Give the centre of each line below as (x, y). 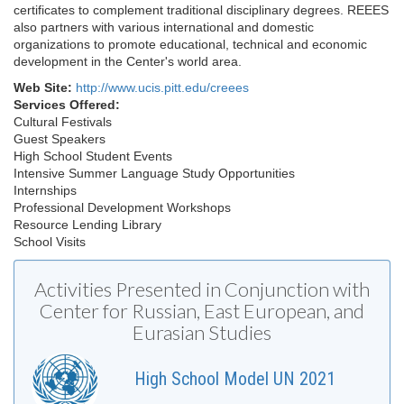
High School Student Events (93, 156)
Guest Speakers (60, 139)
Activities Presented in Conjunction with (202, 289)
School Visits (50, 242)
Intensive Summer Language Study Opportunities (154, 174)
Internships (45, 191)
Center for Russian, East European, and (202, 311)
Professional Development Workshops (122, 208)
